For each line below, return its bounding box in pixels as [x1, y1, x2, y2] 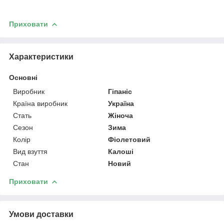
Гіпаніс [108, 87, 132, 95]
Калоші [108, 147, 134, 155]
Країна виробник [13, 99, 67, 107]
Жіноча [108, 111, 133, 119]
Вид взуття [13, 147, 47, 155]
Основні [9, 73, 37, 81]
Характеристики [9, 52, 73, 61]
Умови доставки [9, 209, 73, 218]
